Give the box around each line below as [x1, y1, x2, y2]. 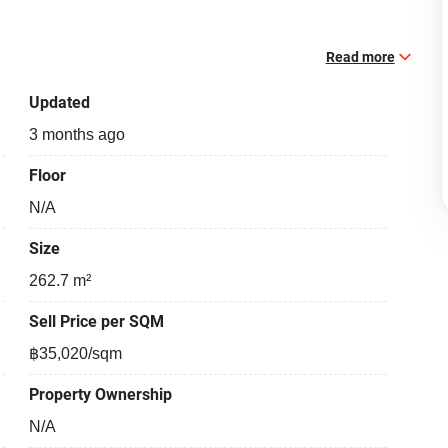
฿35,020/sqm [29, 344, 123, 364]
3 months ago [29, 125, 126, 145]
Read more [325, 49, 395, 65]
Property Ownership [29, 385, 173, 404]
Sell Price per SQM [29, 312, 165, 331]
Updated [29, 93, 91, 112]
